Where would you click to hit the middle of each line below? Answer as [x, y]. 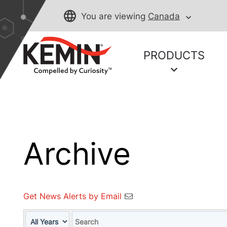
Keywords [87, 216]
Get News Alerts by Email [72, 196]
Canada [164, 16]
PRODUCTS [174, 55]
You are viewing [113, 16]
